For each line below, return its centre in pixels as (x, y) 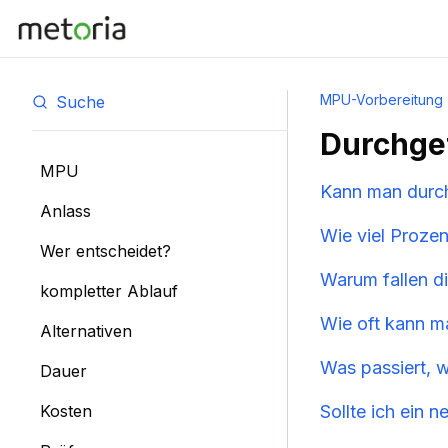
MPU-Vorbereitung (381, 99)
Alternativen (86, 330)
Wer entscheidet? (105, 250)
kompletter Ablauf (109, 290)
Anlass (65, 210)
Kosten (66, 410)
